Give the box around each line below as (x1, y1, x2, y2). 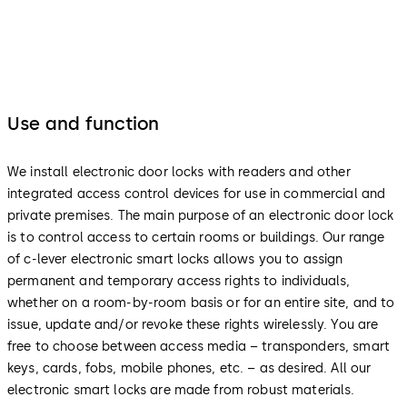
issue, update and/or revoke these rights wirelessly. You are (7, 317, 379, 333)
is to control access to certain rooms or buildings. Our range (7, 230, 385, 246)
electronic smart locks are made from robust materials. (7, 382, 355, 399)
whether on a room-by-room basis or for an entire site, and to (7, 295, 395, 312)
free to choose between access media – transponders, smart (7, 339, 390, 355)
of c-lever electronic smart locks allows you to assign (7, 252, 343, 268)
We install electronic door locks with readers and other (7, 164, 351, 181)
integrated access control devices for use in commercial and (7, 186, 386, 203)
